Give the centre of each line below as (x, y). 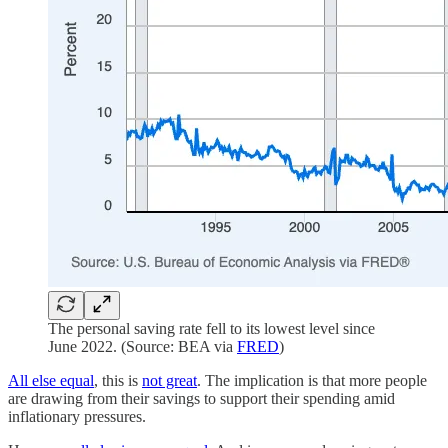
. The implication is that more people (312, 380)
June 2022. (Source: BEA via (142, 346)
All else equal (51, 380)
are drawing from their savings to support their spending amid (201, 398)
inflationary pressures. (77, 416)
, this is (118, 380)
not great (169, 380)
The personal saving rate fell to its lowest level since (211, 328)
